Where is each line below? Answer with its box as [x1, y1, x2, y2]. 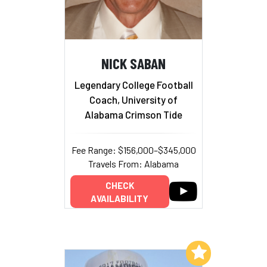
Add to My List [123, 246, 184, 257]
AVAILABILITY [91, 193, 148, 204]
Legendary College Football [74, 78, 193, 91]
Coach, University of [89, 93, 178, 105]
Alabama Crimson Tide [85, 108, 182, 120]
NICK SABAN [101, 54, 166, 73]
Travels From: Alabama [88, 157, 179, 169]
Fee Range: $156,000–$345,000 [71, 144, 196, 156]
